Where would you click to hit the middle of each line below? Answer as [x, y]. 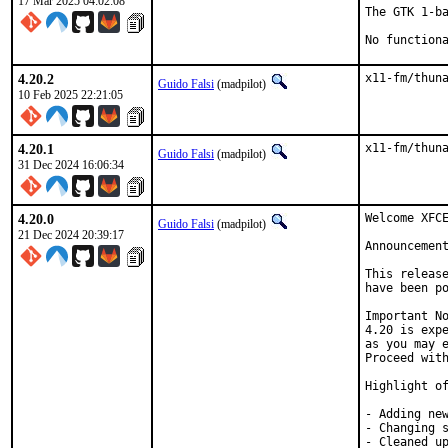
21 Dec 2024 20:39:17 [71, 235]
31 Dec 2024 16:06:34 [71, 165]
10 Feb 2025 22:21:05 [70, 95]
